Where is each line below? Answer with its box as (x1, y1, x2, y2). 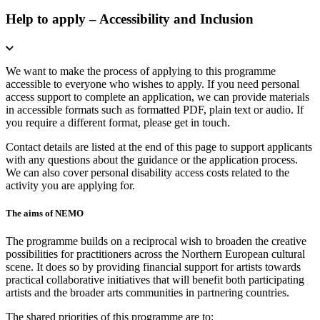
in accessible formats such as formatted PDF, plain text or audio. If (6, 104, 304, 116)
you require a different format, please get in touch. (6, 116, 230, 129)
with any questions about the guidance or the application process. (6, 154, 298, 166)
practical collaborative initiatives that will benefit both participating (6, 274, 304, 286)
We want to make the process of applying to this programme (6, 65, 276, 78)
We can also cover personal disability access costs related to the (6, 166, 289, 179)
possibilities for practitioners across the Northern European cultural (6, 248, 305, 261)
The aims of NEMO (6, 208, 84, 219)
